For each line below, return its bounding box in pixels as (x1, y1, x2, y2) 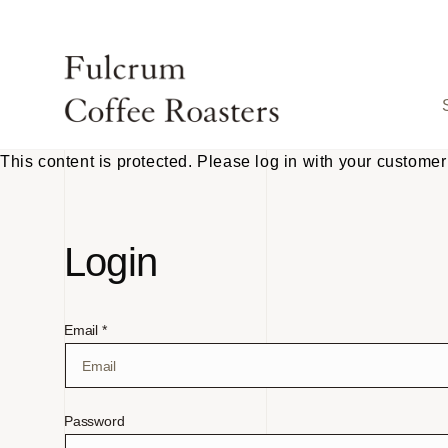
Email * (64, 322, 107, 338)
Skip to (29, 4, 81, 22)
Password (64, 413, 125, 429)
